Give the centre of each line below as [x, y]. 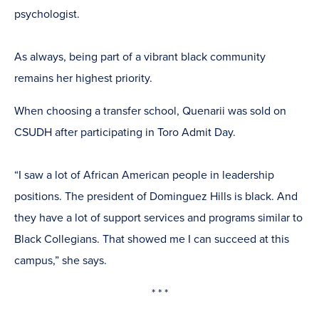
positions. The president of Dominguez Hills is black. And [156, 197]
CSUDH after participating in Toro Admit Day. [125, 133]
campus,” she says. [61, 261]
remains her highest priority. [83, 79]
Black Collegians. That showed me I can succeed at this [152, 240]
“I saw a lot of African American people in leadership [144, 176]
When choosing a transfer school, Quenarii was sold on [150, 111]
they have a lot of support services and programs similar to [158, 218]
